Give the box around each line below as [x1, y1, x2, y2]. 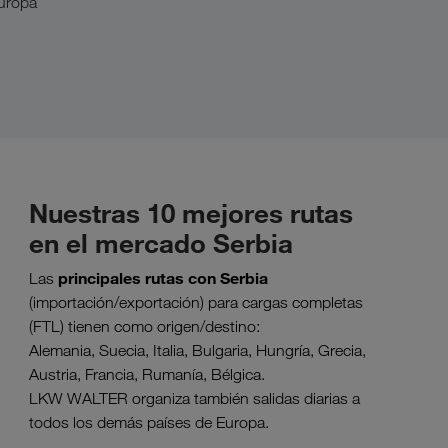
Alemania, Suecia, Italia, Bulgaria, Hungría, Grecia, [29, 341, 366, 360]
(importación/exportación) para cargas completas [29, 293, 363, 312]
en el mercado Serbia [29, 226, 293, 260]
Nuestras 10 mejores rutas [29, 196, 353, 230]
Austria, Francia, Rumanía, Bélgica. [29, 365, 265, 384]
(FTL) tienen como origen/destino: [29, 317, 260, 336]
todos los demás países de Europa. [29, 413, 269, 432]
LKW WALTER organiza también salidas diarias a [29, 389, 360, 408]
